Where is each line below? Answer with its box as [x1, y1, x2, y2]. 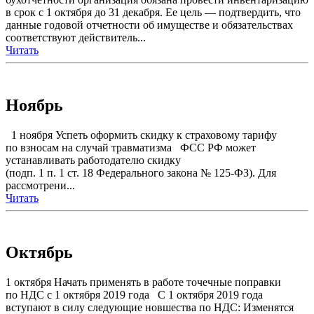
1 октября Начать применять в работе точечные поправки [6, 276, 281, 289]
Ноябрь [6, 95, 63, 114]
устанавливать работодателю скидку [6, 153, 181, 166]
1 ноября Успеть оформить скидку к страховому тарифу [6, 128, 277, 141]
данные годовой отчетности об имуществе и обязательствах [6, 18, 293, 31]
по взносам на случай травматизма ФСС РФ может [6, 141, 256, 153]
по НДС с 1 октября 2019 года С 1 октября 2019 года [6, 289, 263, 301]
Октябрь [6, 243, 73, 262]
